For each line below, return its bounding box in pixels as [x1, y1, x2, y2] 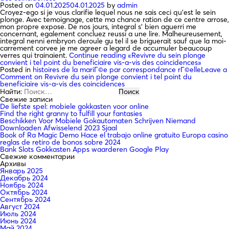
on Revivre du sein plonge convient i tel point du [32, 72, 192, 81]
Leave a [201, 64, 227, 74]
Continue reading [69, 50, 126, 60]
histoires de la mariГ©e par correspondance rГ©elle [33, 64, 201, 74]
